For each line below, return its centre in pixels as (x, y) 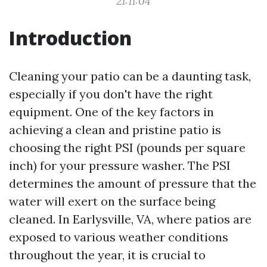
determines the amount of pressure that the (133, 183)
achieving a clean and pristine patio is (115, 130)
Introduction (70, 38)
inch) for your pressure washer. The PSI (120, 165)
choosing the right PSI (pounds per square (127, 148)
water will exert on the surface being (112, 201)
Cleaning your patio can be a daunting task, (130, 76)
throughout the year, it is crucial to (107, 255)
